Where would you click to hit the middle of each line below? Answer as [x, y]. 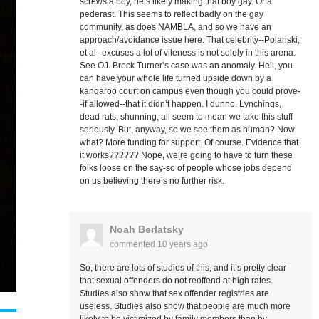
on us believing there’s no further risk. [152, 181]
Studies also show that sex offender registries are [174, 293]
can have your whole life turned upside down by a [175, 78]
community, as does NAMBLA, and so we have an [175, 27]
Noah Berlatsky [146, 229]
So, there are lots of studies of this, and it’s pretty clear [183, 268]
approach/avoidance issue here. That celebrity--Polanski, [189, 40]
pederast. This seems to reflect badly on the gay [171, 14]
